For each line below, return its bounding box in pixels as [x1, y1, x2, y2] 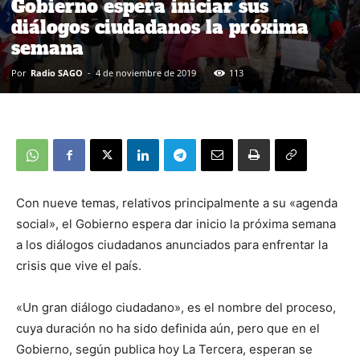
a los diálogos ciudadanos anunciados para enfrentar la [16, 237, 328, 252]
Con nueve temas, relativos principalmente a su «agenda [16, 195, 337, 211]
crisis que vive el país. [16, 258, 141, 273]
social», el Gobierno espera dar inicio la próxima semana [16, 216, 336, 231]
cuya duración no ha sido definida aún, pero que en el [16, 321, 320, 336]
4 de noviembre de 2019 [96, 67, 196, 79]
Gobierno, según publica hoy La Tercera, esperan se [16, 342, 313, 357]
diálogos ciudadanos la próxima [11, 15, 309, 39]
